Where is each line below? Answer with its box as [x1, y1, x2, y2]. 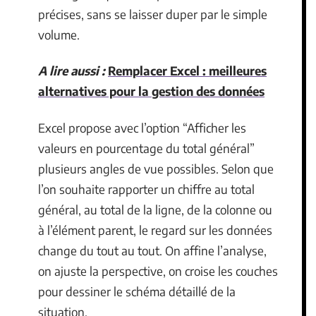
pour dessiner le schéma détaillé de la [38, 283, 236, 299]
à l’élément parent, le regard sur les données [38, 221, 272, 238]
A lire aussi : [38, 63, 105, 78]
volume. [38, 26, 80, 42]
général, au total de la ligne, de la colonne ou [38, 201, 272, 217]
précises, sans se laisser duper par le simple [38, 6, 267, 22]
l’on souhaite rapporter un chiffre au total [38, 181, 255, 197]
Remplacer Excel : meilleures [108, 63, 267, 78]
